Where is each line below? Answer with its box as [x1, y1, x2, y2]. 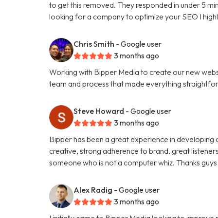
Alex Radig [73, 184, 113, 195]
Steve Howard [73, 106, 125, 116]
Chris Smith [73, 38, 115, 49]
